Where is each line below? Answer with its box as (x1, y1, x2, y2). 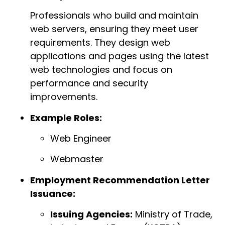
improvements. (30, 90, 97, 103)
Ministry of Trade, (133, 208, 212, 221)
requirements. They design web (30, 36, 170, 49)
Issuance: (30, 187, 75, 200)
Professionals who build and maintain (30, 9, 198, 22)
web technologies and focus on (30, 63, 172, 76)
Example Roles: (30, 111, 102, 124)
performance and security (30, 77, 148, 90)
